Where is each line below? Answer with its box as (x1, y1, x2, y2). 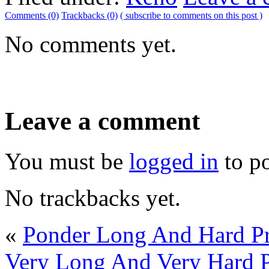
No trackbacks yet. (5, 184, 181, 211)
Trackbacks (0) (61, 10, 118, 20)
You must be (5, 148, 129, 174)
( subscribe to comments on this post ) (120, 10, 262, 20)
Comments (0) (5, 10, 59, 20)
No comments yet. (5, 31, 177, 57)
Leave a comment (5, 106, 200, 135)
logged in (129, 148, 219, 174)
